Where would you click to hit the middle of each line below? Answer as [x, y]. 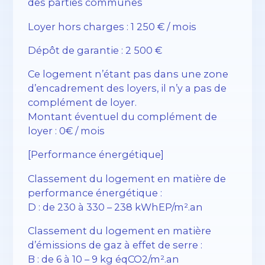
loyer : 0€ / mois [67, 131]
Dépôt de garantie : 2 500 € [95, 50]
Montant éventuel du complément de [123, 117]
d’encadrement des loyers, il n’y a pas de [127, 88]
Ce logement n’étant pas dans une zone [128, 74]
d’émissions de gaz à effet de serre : [115, 245]
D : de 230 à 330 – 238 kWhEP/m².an [116, 207]
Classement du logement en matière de [127, 178]
